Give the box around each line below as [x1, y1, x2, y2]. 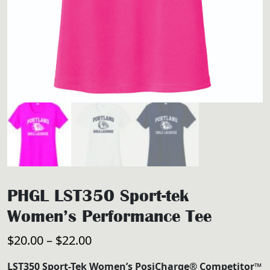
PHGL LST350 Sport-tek [7, 187, 189, 205]
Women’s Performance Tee [7, 207, 212, 225]
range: [91, 250, 127, 266]
